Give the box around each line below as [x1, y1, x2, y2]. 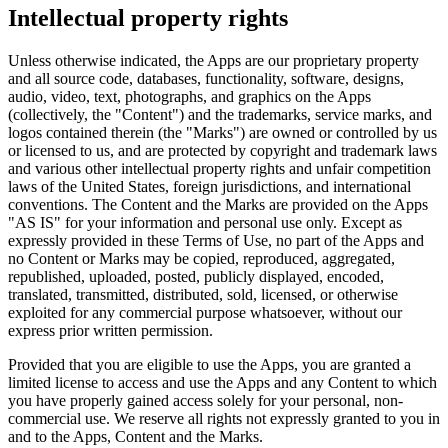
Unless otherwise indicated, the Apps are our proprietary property [8, 52, 419, 70]
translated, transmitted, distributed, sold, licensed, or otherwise [8, 286, 398, 304]
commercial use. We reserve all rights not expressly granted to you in [8, 410, 440, 428]
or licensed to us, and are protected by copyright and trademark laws [8, 142, 437, 160]
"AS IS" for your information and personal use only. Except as [8, 214, 402, 232]
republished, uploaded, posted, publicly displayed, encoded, [8, 268, 384, 286]
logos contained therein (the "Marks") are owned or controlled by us [8, 124, 437, 142]
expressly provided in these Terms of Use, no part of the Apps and [8, 232, 424, 250]
